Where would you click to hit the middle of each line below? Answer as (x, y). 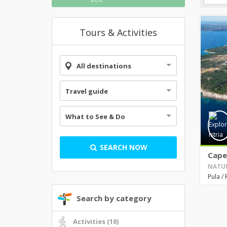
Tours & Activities (118, 32)
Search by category (114, 198)
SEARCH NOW (122, 147)
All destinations (104, 66)
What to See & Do (95, 117)
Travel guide (87, 91)
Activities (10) (96, 221)
